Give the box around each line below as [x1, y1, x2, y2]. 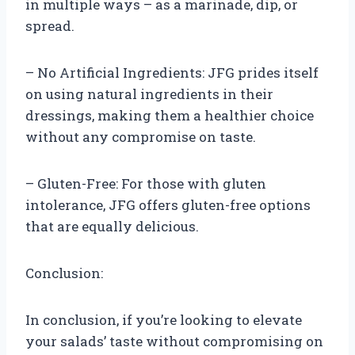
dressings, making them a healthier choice [25, 105, 314, 124]
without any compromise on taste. [25, 127, 256, 146]
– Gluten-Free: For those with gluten [25, 174, 266, 193]
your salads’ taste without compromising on [25, 331, 323, 350]
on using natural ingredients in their [25, 84, 273, 103]
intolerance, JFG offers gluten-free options [25, 195, 311, 214]
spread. [25, 16, 74, 35]
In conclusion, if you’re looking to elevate [25, 310, 302, 329]
